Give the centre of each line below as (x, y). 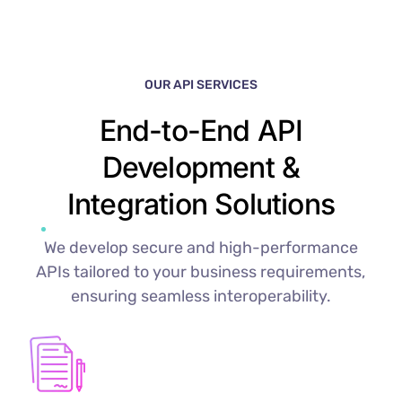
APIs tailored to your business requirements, (201, 271)
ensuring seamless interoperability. (201, 296)
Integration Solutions (201, 204)
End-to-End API (201, 130)
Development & (201, 167)
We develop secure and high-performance (201, 247)
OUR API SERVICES (201, 84)
